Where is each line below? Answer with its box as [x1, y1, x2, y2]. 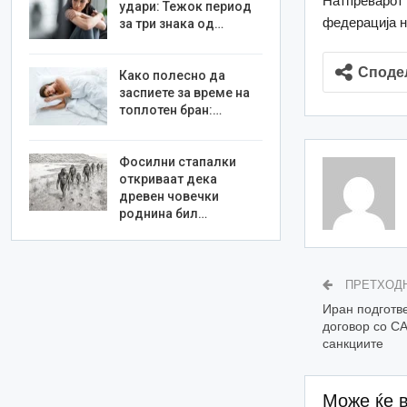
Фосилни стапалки [119, 154, 237, 169]
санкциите [323, 335, 384, 351]
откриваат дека [119, 171, 218, 186]
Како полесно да [119, 67, 226, 83]
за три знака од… [119, 16, 224, 32]
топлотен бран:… [119, 102, 223, 117]
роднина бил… [119, 205, 208, 221]
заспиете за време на [119, 84, 251, 100]
